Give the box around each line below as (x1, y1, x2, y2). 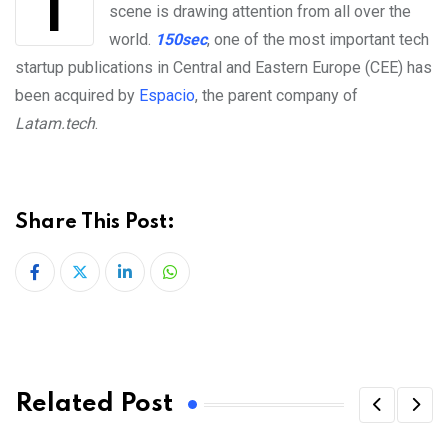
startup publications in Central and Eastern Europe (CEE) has (15, 57, 432, 77)
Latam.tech (15, 113, 95, 133)
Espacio (139, 85, 195, 105)
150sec (155, 29, 207, 49)
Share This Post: (15, 212, 175, 233)
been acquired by (15, 85, 139, 105)
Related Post (15, 392, 173, 418)
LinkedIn (123, 274, 184, 294)
